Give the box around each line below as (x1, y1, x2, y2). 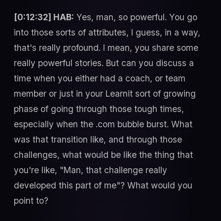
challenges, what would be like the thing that (14, 149, 193, 160)
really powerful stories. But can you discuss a (14, 58, 194, 69)
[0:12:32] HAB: (14, 12, 74, 23)
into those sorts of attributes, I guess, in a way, (14, 27, 200, 38)
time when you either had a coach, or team (14, 73, 185, 84)
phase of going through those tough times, (14, 104, 184, 114)
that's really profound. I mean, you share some (14, 42, 198, 53)
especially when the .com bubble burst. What (14, 119, 192, 130)
